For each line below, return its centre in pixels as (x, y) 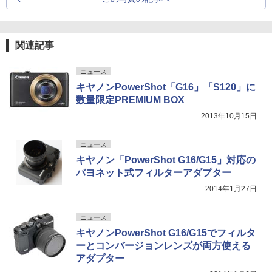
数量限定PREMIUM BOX (130, 100)
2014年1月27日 (231, 189)
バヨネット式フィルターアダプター (154, 172)
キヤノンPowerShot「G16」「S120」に (166, 87)
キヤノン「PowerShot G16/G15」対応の (166, 160)
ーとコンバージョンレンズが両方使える (163, 245)
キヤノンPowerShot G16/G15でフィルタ (166, 233)
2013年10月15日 (229, 116)
